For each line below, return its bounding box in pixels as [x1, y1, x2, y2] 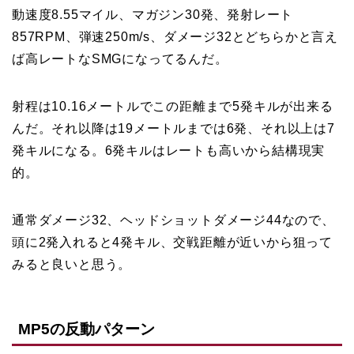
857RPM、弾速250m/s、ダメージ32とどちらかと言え [12, 30, 338, 43]
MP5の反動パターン [18, 321, 155, 338]
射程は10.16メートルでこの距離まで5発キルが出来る [12, 100, 333, 113]
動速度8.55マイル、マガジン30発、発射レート [12, 8, 294, 21]
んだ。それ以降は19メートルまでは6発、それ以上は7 [12, 122, 335, 135]
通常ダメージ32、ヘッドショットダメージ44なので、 [12, 213, 335, 227]
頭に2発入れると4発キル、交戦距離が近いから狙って [12, 235, 333, 249]
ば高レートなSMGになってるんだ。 [12, 52, 228, 66]
